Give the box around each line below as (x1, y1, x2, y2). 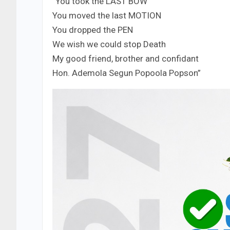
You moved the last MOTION (52, 10, 161, 21)
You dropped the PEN (52, 25, 133, 35)
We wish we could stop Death (52, 39, 166, 49)
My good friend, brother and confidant (52, 53, 199, 64)
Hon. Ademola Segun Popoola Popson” (52, 68, 201, 78)
